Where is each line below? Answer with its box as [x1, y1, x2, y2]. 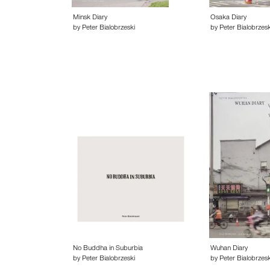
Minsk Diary [73, 14, 107, 22]
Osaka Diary [210, 14, 246, 22]
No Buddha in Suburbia [73, 245, 143, 253]
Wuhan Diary [210, 245, 248, 253]
